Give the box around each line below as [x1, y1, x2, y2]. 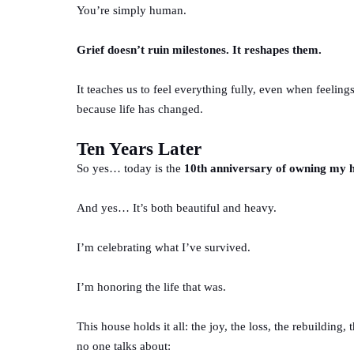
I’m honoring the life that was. [77, 280, 226, 293]
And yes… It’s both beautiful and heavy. [77, 201, 277, 214]
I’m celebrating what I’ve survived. [77, 240, 250, 254]
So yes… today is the [77, 161, 184, 175]
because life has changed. [77, 102, 203, 115]
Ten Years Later [77, 138, 201, 159]
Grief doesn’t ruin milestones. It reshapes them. [77, 43, 322, 56]
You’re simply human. [77, 3, 186, 17]
